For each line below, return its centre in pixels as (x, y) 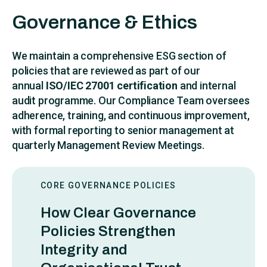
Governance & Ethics (105, 22)
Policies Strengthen (108, 231)
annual (29, 85)
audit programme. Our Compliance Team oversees (131, 100)
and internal (207, 85)
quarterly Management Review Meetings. (108, 145)
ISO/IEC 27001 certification (111, 85)
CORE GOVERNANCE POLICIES (108, 185)
